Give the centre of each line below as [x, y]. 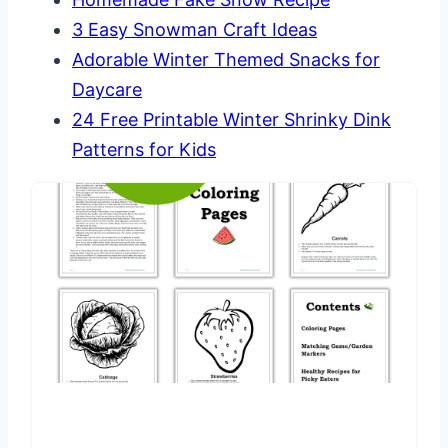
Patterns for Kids [144, 150]
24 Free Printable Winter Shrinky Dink [231, 120]
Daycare [107, 90]
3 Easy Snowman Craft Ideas [194, 30]
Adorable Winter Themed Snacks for [226, 60]
